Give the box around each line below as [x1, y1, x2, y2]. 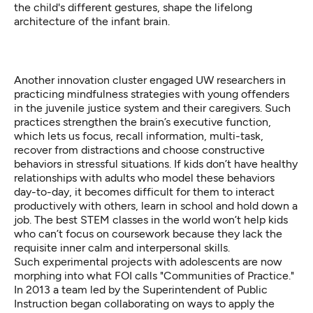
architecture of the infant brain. [14, 15, 170, 29]
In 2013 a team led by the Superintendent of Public [14, 283, 268, 297]
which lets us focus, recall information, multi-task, [14, 129, 263, 143]
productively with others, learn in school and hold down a [14, 199, 298, 213]
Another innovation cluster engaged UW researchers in [14, 73, 286, 87]
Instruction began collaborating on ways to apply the [14, 297, 275, 311]
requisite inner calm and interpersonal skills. [14, 241, 230, 255]
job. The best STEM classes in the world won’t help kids [14, 213, 288, 227]
